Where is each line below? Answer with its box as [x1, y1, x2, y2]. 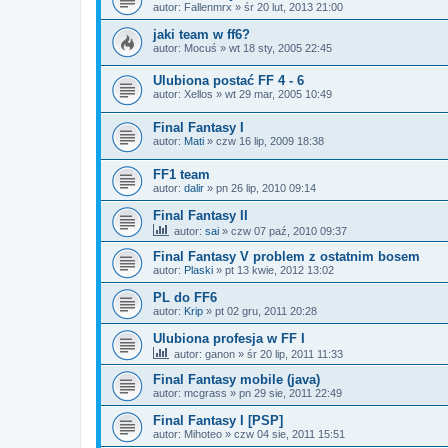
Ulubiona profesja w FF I [153, 330, 305, 346]
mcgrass [184, 386, 227, 399]
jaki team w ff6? [153, 26, 250, 42]
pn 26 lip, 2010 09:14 [216, 181, 316, 194]
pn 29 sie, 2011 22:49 [239, 386, 342, 399]
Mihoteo [184, 427, 222, 440]
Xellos [184, 88, 213, 101]
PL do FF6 [153, 289, 217, 305]
